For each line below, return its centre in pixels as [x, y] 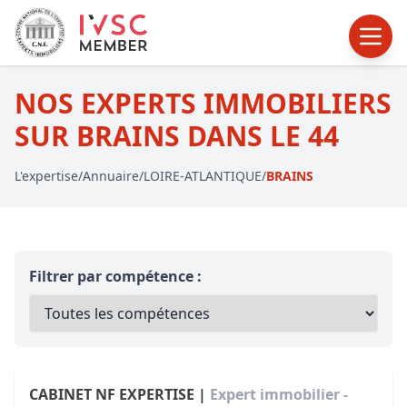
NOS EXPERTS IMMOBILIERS [203, 103]
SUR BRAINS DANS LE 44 [177, 136]
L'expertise [46, 176]
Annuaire [111, 176]
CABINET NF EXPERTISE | [119, 394]
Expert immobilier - [279, 394]
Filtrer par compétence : [115, 276]
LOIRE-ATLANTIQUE [203, 176]
